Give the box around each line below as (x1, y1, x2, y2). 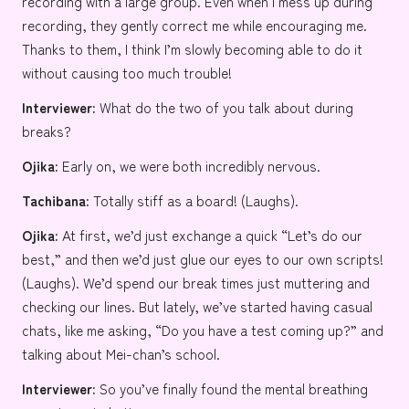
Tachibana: (22, 190, 89, 211)
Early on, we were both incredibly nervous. (58, 155, 320, 176)
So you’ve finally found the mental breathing (96, 378, 368, 399)
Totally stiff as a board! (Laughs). (89, 190, 299, 211)
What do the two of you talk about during (96, 97, 353, 118)
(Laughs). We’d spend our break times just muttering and (22, 272, 370, 293)
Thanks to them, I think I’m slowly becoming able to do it (22, 38, 362, 59)
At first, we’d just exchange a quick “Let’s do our (58, 225, 362, 246)
